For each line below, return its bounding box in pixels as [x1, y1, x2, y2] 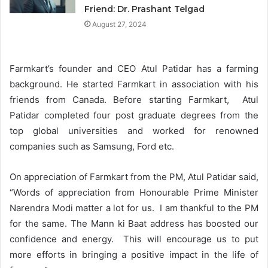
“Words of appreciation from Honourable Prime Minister [10, 187, 258, 199]
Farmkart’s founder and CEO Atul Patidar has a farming [10, 63, 258, 75]
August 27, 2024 [92, 20, 147, 29]
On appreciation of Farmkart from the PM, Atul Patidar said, [10, 171, 258, 183]
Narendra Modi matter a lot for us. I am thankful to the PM [10, 202, 258, 214]
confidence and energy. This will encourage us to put [10, 233, 258, 245]
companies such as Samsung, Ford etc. [10, 141, 174, 153]
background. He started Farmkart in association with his [10, 78, 258, 90]
